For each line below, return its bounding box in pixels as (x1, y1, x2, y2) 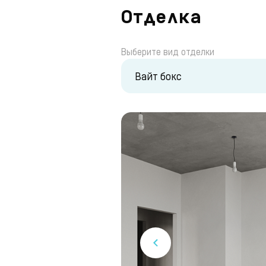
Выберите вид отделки (121, 46, 214, 57)
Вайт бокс (135, 69, 182, 82)
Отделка (121, 9, 202, 28)
